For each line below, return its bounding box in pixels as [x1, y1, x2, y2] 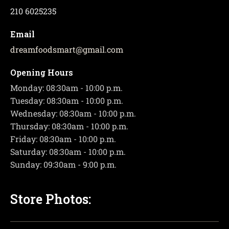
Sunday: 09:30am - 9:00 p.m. [10, 159, 117, 170]
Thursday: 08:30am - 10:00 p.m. [10, 121, 128, 132]
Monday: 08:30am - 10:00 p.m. [10, 82, 123, 94]
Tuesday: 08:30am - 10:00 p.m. [10, 95, 123, 106]
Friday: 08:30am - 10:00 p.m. [10, 133, 116, 145]
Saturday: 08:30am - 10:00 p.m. [10, 146, 126, 157]
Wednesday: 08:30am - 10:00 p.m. [10, 108, 136, 119]
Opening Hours [10, 67, 73, 78]
